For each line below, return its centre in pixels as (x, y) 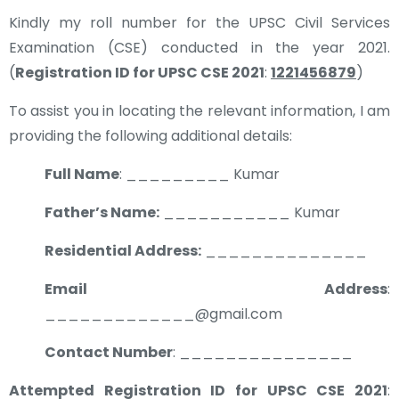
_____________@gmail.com (163, 314)
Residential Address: (123, 251)
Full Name (82, 174)
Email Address (216, 289)
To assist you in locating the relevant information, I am (199, 111)
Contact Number (109, 352)
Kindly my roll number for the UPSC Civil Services (199, 23)
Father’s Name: (102, 212)
